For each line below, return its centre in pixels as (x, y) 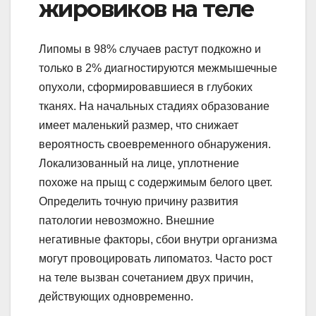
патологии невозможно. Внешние (127, 220)
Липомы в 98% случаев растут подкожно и (150, 49)
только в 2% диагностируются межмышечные (158, 68)
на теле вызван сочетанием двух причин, (146, 277)
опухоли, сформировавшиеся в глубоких (146, 87)
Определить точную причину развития (139, 201)
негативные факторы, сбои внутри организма (158, 239)
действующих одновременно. (116, 296)
